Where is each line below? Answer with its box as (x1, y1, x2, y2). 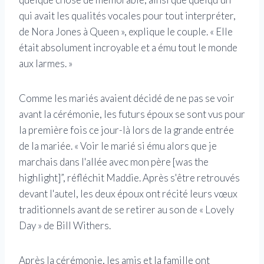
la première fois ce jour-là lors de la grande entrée (19, 124, 234, 137)
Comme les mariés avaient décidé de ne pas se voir (19, 92, 235, 105)
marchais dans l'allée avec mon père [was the (19, 156, 209, 169)
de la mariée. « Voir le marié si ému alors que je (19, 140, 217, 153)
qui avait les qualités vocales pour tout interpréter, (19, 9, 236, 22)
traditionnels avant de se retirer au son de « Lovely (19, 203, 234, 216)
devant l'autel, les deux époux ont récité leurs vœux (19, 187, 237, 200)
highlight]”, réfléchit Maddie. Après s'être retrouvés (19, 171, 240, 184)
